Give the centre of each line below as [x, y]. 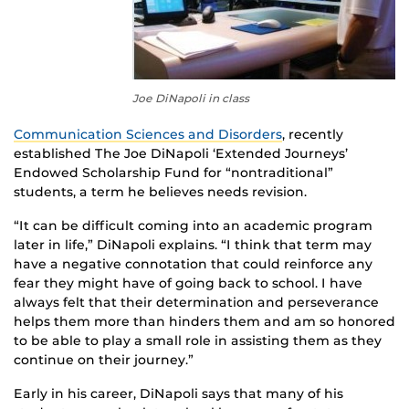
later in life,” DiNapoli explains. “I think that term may [193, 245]
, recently [313, 135]
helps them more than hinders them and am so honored [204, 322]
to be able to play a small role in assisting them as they [198, 341]
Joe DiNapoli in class [191, 99]
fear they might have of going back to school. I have [188, 283]
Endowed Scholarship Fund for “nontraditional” [173, 173]
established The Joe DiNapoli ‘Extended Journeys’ [181, 154]
